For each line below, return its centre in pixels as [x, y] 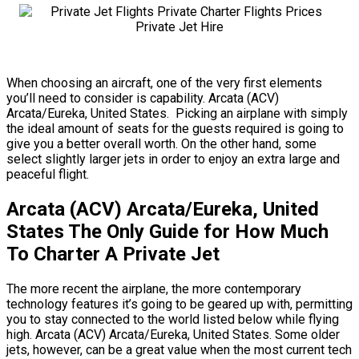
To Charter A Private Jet [113, 254]
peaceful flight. [48, 175]
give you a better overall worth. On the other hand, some [161, 144]
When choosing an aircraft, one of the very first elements [164, 83]
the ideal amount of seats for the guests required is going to [175, 129]
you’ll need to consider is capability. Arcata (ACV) [143, 99]
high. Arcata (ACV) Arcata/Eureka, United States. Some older [173, 335]
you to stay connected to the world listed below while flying [173, 320]
